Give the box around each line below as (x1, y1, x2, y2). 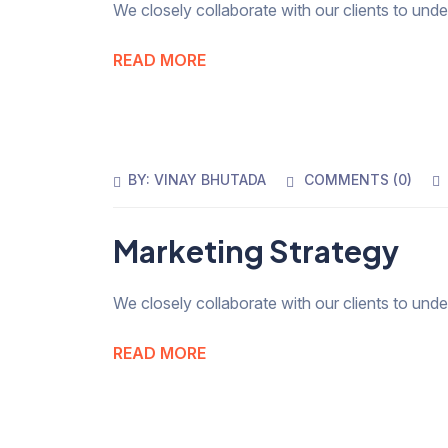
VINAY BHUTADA (154, 171, 267, 189)
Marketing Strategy (113, 232, 400, 271)
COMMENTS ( (304, 171, 399, 189)
